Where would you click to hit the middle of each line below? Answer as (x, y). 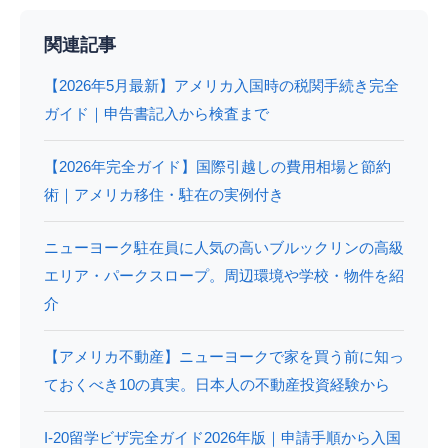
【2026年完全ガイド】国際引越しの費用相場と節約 (217, 167)
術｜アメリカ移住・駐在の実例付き (164, 195)
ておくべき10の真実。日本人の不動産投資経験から (217, 385)
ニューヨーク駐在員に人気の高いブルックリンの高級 (224, 248)
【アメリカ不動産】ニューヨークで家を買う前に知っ (224, 357)
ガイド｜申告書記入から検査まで (156, 114)
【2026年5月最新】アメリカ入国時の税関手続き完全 (221, 86)
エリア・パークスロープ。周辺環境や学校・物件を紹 (224, 276)
